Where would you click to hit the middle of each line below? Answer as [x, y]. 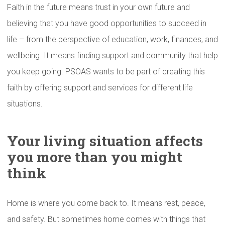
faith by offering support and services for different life [100, 88]
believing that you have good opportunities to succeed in [107, 23]
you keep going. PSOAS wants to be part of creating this [106, 72]
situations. [25, 104]
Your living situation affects [105, 141]
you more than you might [95, 157]
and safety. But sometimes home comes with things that [106, 219]
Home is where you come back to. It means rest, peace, [106, 203]
